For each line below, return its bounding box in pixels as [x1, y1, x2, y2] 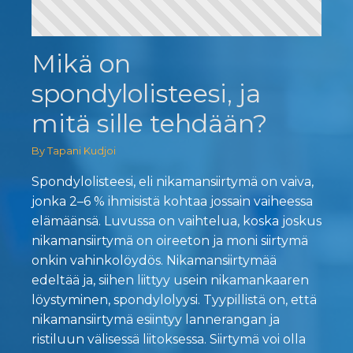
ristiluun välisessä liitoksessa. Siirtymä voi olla [32, 332, 306, 347]
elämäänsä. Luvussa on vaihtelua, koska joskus [32, 214, 321, 229]
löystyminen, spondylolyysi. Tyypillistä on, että [32, 292, 317, 308]
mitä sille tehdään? [32, 108, 267, 139]
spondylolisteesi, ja [32, 78, 261, 110]
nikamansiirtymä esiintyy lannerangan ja [32, 312, 280, 328]
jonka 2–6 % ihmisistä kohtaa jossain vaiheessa [32, 194, 313, 210]
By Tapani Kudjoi [32, 145, 116, 158]
